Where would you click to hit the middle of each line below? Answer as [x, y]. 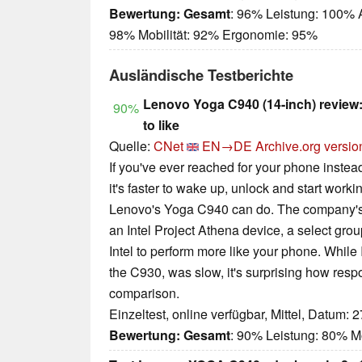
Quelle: [131, 146]
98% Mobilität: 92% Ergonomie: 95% [213, 35]
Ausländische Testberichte [201, 75]
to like [161, 125]
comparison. [144, 293]
